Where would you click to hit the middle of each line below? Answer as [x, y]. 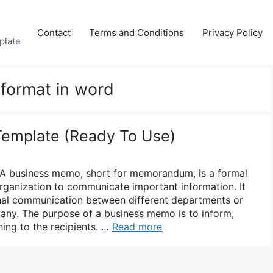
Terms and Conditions [136, 32]
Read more [137, 226]
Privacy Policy [232, 32]
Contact [54, 32]
